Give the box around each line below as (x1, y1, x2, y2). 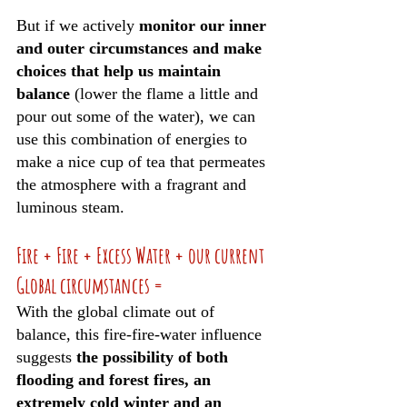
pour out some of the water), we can (16, 107, 260, 125)
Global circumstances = (16, 272, 163, 299)
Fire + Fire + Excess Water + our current (16, 242, 268, 269)
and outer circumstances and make (16, 39, 266, 57)
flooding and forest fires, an (16, 371, 215, 389)
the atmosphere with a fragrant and (16, 175, 251, 194)
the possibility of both (76, 348, 233, 366)
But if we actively (16, 16, 139, 35)
